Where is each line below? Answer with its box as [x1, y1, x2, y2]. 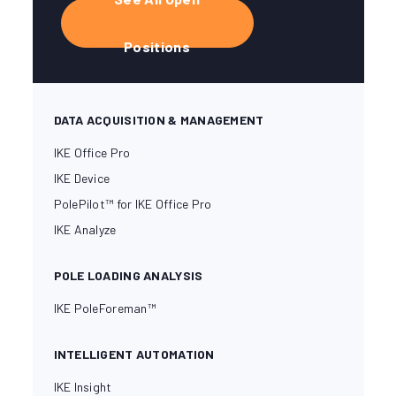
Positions [124, 38, 190, 56]
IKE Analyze [53, 222, 117, 238]
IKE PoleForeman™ [53, 301, 156, 316]
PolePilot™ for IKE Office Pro [53, 196, 212, 212]
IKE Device [53, 171, 110, 187]
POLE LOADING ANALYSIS [53, 268, 203, 284]
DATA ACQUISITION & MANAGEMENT [53, 112, 264, 128]
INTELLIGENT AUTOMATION [53, 346, 215, 362]
